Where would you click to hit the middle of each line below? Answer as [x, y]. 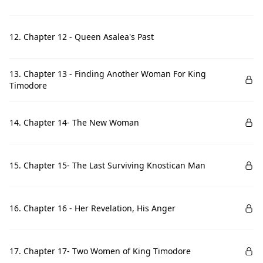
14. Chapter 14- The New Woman [74, 122]
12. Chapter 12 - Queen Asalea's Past [82, 37]
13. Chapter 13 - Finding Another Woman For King [108, 74]
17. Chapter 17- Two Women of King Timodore [100, 251]
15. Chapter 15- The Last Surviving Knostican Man [107, 165]
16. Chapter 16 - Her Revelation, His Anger [92, 208]
